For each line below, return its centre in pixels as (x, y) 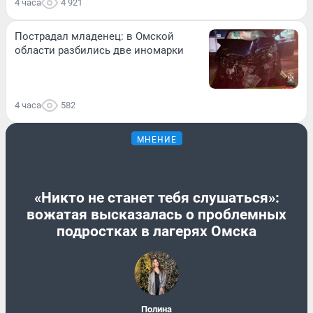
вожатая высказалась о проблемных (156, 214)
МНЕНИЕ (156, 140)
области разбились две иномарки (99, 51)
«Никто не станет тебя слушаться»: (156, 197)
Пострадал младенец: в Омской (94, 37)
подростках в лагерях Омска (156, 231)
